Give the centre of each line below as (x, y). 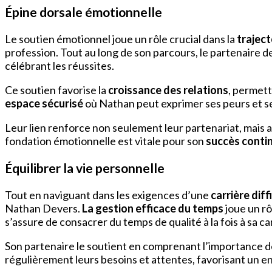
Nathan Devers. (43, 209)
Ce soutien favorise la (56, 90)
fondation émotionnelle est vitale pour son (105, 141)
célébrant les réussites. (59, 66)
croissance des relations (168, 90)
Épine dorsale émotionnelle (83, 12)
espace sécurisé (44, 104)
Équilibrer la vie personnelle (85, 168)
